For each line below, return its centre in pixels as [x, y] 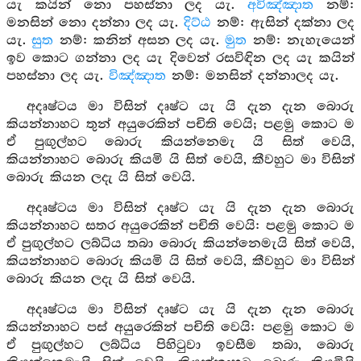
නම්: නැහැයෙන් [301, 41]
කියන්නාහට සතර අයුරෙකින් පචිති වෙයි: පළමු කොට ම [180, 226]
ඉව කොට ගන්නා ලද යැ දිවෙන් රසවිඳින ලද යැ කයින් [180, 58]
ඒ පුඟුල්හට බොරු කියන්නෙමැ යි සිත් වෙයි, [180, 142]
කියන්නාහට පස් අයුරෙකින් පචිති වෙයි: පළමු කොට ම [180, 328]
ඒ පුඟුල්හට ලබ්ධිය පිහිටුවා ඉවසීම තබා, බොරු [180, 345]
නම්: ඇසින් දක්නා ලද [283, 23]
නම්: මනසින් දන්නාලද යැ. [252, 76]
